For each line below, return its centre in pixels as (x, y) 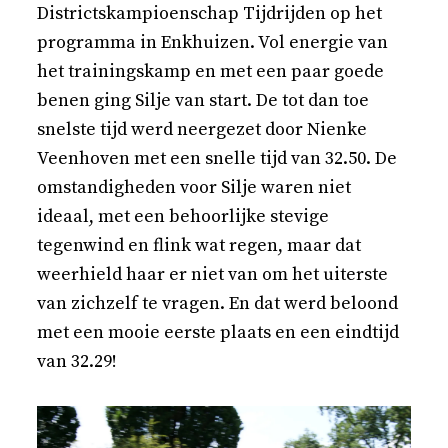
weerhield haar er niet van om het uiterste (213, 275)
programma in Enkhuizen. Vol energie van (213, 43)
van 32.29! (77, 362)
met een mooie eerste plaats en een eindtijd (218, 333)
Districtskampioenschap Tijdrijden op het (210, 14)
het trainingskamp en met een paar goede (211, 72)
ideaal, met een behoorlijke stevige (183, 217)
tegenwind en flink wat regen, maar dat (199, 246)
